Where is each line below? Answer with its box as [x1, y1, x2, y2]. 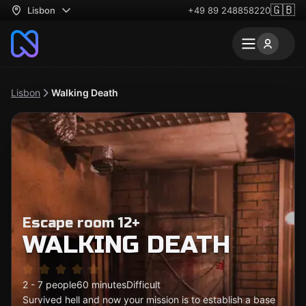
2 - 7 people [23, 279, 76, 290]
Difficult [126, 279, 161, 290]
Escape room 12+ [23, 214, 140, 232]
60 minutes [76, 279, 126, 290]
